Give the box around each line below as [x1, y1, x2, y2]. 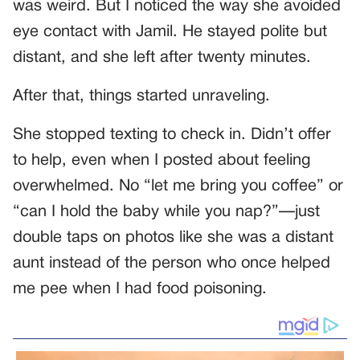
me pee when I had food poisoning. [13, 282, 267, 297]
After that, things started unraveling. [13, 89, 270, 104]
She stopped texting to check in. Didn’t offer [13, 128, 331, 143]
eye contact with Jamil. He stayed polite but [13, 25, 327, 40]
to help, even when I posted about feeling [13, 153, 310, 169]
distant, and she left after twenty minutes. [13, 51, 311, 66]
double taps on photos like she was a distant [13, 231, 333, 246]
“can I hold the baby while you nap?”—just [13, 205, 320, 220]
